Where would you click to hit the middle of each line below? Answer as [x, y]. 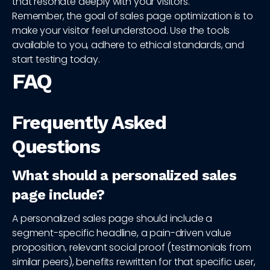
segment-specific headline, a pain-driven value [122, 233]
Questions [56, 147]
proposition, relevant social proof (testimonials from [132, 248]
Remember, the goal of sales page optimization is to [133, 16]
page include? [58, 195]
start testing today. [56, 60]
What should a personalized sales [124, 176]
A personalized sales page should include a [112, 219]
